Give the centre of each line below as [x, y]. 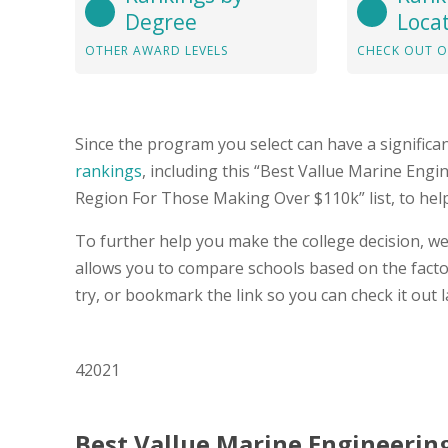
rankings [108, 170]
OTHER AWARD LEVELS [156, 50]
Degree [161, 21]
